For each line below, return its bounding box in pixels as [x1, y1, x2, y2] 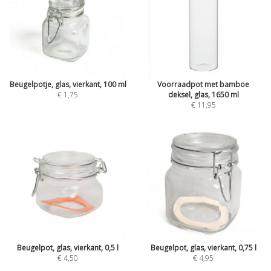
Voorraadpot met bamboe [157, 79, 249, 90]
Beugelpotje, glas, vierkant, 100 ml [9, 79, 126, 90]
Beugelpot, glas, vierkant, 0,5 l [17, 243, 119, 253]
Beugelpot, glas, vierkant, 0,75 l [150, 243, 256, 253]
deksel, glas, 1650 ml [168, 90, 239, 100]
